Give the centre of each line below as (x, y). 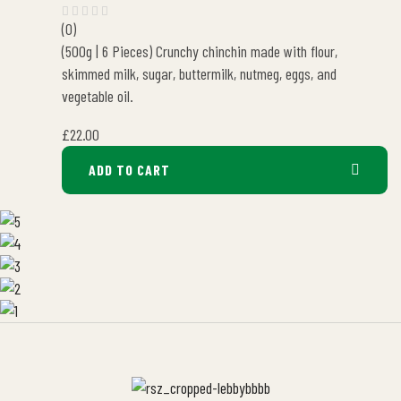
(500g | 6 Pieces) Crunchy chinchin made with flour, (200, 51)
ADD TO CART (129, 169)
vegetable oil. (101, 95)
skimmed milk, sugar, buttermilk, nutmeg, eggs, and (199, 73)
